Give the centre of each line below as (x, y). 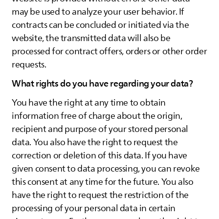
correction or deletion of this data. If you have (99, 155)
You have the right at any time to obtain (89, 103)
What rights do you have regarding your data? (102, 84)
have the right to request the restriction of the (100, 195)
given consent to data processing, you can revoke (106, 169)
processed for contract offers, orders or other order (109, 51)
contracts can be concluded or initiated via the (100, 25)
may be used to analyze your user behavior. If (98, 12)
